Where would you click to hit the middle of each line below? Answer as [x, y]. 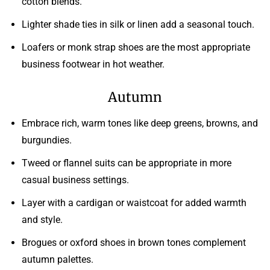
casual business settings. [75, 180]
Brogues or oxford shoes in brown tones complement [134, 242]
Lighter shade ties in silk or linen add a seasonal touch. [138, 24]
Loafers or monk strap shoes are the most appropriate [136, 47]
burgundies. [47, 140]
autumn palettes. [58, 259]
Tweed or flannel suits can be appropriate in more [127, 163]
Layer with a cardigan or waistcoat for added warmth [134, 202]
